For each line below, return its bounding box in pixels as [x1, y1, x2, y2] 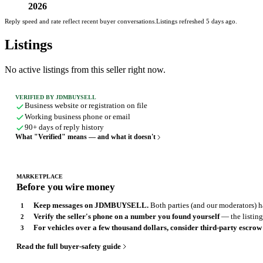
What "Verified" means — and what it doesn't [15, 133, 156, 141]
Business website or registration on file [24, 101, 147, 110]
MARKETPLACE [16, 173, 63, 180]
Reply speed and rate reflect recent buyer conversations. [5, 18, 156, 25]
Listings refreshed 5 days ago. [156, 18, 237, 25]
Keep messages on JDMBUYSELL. [33, 200, 149, 210]
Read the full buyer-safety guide [16, 242, 121, 251]
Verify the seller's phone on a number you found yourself [33, 211, 220, 221]
